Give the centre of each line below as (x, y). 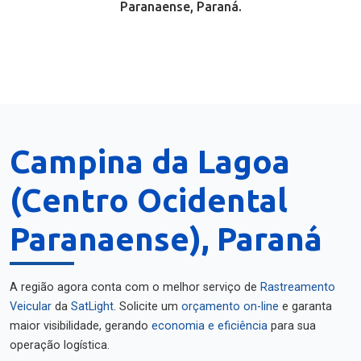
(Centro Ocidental (149, 200)
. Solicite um (147, 307)
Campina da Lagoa (150, 162)
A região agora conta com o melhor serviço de (135, 287)
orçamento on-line (230, 307)
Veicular (31, 307)
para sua (292, 326)
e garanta (305, 307)
